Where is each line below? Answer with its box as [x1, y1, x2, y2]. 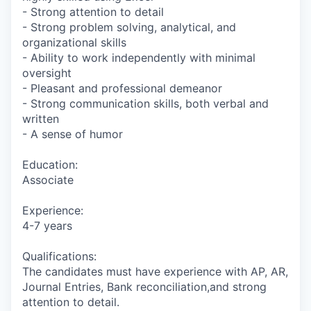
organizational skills [22, 35, 126, 49]
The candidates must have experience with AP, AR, [22, 264, 288, 278]
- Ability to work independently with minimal [22, 51, 255, 65]
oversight [22, 66, 72, 80]
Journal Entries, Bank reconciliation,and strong [22, 280, 267, 294]
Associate [22, 173, 74, 187]
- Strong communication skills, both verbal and [22, 96, 269, 110]
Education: [22, 158, 78, 171]
